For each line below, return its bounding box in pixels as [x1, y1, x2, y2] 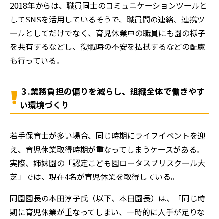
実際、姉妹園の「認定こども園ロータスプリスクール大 [10, 156, 205, 169]
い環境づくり [20, 98, 69, 110]
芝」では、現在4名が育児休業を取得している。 [10, 170, 178, 182]
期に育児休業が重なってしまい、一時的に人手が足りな [10, 205, 205, 218]
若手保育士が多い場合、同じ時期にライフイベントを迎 [10, 129, 205, 141]
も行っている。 [10, 54, 64, 66]
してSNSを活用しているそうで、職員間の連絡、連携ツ [10, 13, 205, 25]
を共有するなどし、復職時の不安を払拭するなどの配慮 [10, 40, 205, 52]
